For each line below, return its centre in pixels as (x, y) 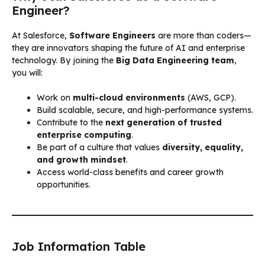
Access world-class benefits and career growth (130, 172)
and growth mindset (81, 159)
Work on (55, 97)
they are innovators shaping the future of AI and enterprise (128, 48)
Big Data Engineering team (175, 60)
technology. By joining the (64, 60)
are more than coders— (203, 35)
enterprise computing (84, 135)
